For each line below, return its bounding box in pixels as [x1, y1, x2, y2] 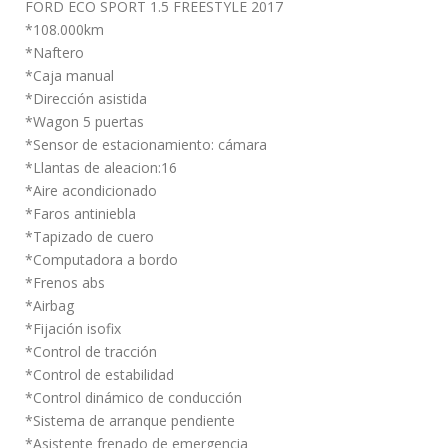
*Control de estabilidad [25, 365, 174, 385]
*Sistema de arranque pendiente [25, 411, 235, 431]
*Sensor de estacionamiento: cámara [25, 135, 267, 155]
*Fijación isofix [25, 319, 121, 339]
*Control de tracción [25, 342, 157, 362]
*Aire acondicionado [25, 181, 157, 201]
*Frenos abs [25, 273, 105, 293]
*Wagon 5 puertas [25, 112, 144, 132]
